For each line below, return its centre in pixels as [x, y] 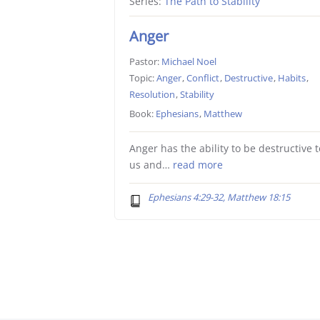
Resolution [152, 95]
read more [198, 165]
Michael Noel [189, 62]
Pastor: [146, 62]
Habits [292, 78]
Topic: [143, 78]
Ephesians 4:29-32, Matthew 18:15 [219, 197]
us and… [151, 165]
